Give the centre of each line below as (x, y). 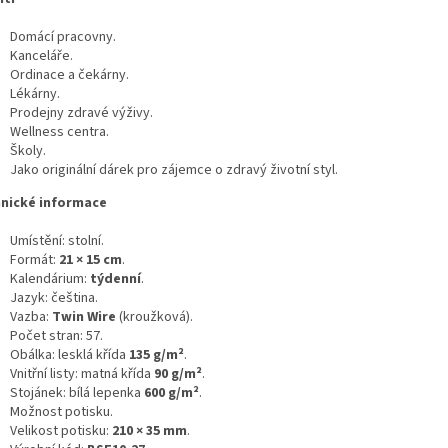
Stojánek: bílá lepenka (77, 393)
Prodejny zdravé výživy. (81, 113)
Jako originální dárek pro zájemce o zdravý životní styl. (174, 170)
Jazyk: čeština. (54, 298)
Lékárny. (35, 94)
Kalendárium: (50, 279)
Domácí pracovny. (63, 37)
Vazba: (31, 317)
